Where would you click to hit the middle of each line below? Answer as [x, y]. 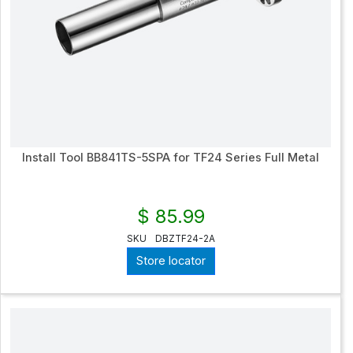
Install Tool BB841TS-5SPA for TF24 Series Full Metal [171, 157]
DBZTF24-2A [185, 238]
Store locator [171, 261]
